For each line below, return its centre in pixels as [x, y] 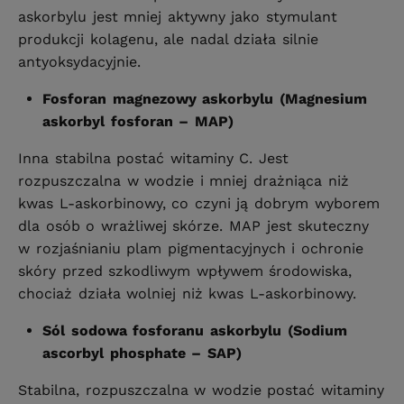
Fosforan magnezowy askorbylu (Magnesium [205, 99]
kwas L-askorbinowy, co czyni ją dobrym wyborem [199, 204]
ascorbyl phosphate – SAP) [142, 353]
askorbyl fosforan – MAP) [138, 122]
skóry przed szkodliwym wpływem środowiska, [185, 271]
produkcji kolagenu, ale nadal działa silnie [169, 40]
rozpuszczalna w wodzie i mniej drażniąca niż [184, 181]
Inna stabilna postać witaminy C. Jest [153, 159]
